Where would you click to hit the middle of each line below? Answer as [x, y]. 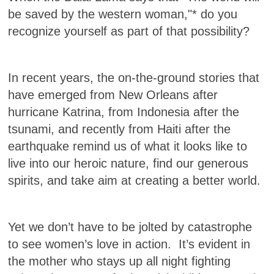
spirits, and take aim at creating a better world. [136, 181]
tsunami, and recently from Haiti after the [120, 129]
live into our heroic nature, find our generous [128, 164]
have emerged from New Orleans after [113, 95]
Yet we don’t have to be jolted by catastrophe [130, 227]
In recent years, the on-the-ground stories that [134, 78]
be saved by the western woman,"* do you [123, 14]
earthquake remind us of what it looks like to [128, 146]
